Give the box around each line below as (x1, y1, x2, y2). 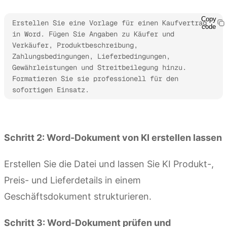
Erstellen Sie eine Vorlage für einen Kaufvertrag (12, 18, 207, 27)
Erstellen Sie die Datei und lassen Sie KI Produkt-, (4, 158, 214, 169)
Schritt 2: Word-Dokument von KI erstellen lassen (4, 132, 222, 143)
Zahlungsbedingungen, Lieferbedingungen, (12, 51, 170, 61)
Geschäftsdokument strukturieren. (4, 191, 152, 202)
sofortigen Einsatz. (12, 85, 89, 94)
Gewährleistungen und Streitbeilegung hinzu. (12, 62, 186, 72)
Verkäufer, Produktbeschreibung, (12, 40, 138, 50)
